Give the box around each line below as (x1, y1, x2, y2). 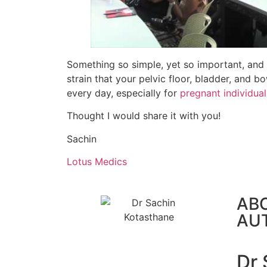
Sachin (67, 132, 97, 145)
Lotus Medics (67, 156, 127, 168)
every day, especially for (67, 87, 180, 100)
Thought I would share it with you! (67, 110, 221, 122)
